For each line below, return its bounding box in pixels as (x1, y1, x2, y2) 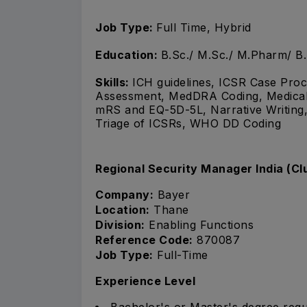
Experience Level (95, 273, 195, 288)
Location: (95, 202, 150, 217)
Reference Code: (95, 232, 193, 247)
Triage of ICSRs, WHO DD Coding (95, 116, 281, 131)
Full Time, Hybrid (156, 21, 251, 35)
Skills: (95, 75, 132, 90)
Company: (95, 187, 153, 201)
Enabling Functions (145, 217, 254, 232)
